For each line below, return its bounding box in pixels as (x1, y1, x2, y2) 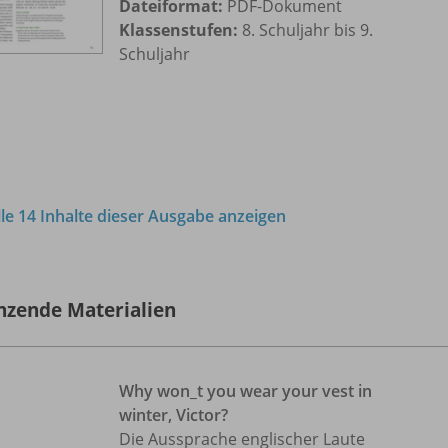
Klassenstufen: (119, 19, 238, 42)
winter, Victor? (119, 403, 228, 426)
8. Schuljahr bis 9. (238, 19, 373, 42)
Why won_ (119, 379, 197, 402)
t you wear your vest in (197, 379, 372, 402)
